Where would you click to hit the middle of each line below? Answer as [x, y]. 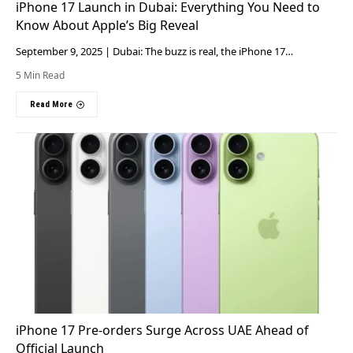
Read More [51, 105]
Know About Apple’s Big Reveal [107, 26]
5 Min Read [40, 76]
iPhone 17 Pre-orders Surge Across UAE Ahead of [162, 330]
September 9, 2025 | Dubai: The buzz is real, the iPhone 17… [154, 52]
